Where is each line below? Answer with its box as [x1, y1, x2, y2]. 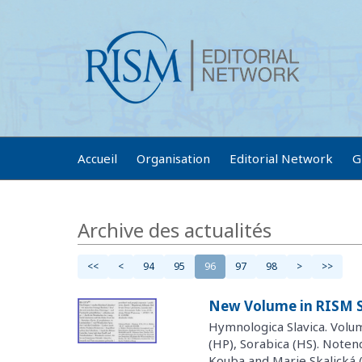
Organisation [137, 150, 210, 166]
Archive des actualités [78, 217, 271, 243]
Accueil [78, 150, 117, 166]
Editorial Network [229, 150, 333, 166]
